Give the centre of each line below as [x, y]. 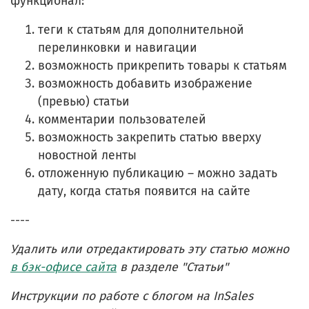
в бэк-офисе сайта [63, 267]
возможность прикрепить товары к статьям [162, 66]
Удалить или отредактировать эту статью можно [150, 249]
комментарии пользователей [122, 119]
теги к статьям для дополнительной [141, 30]
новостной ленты [87, 155]
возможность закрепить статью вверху [150, 137]
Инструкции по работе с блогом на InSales [132, 296]
